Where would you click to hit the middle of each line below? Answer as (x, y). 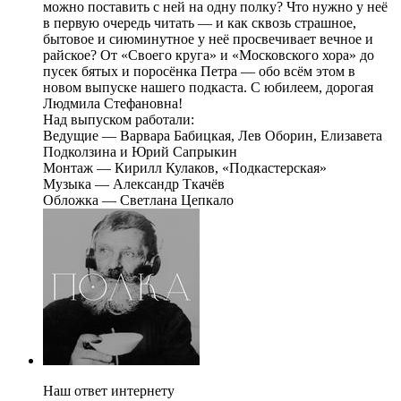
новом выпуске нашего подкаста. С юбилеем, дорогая (208, 88)
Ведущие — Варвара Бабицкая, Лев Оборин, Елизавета (213, 136)
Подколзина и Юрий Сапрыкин (140, 152)
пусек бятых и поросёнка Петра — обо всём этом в (199, 72)
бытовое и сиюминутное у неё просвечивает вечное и (208, 39)
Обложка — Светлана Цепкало (138, 200)
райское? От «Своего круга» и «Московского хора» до (209, 55)
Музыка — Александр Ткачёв (134, 184)
